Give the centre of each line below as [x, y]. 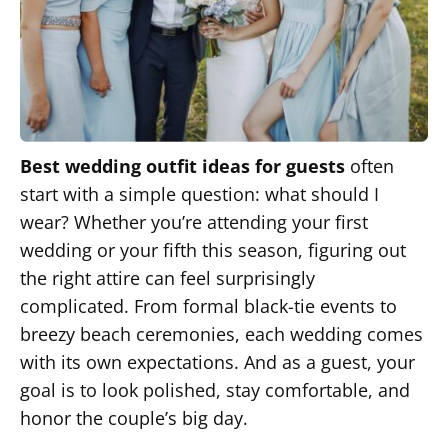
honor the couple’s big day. [136, 418]
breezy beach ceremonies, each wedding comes [221, 334]
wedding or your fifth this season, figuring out [213, 250]
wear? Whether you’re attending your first [194, 222]
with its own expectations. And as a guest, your [217, 362]
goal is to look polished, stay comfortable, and [215, 390]
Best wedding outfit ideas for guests [182, 166]
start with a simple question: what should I [199, 194]
